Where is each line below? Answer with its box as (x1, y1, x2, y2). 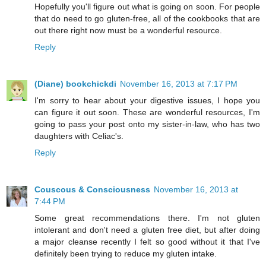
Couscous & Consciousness (34, 184, 150, 194)
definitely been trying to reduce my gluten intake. (34, 248, 217, 258)
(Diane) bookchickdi (34, 78, 116, 88)
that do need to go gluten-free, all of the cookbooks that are (34, 13, 260, 23)
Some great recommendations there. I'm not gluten (34, 213, 260, 223)
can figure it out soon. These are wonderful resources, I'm (34, 107, 260, 117)
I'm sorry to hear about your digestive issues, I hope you (34, 95, 260, 105)
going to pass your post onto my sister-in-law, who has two (34, 119, 260, 129)
